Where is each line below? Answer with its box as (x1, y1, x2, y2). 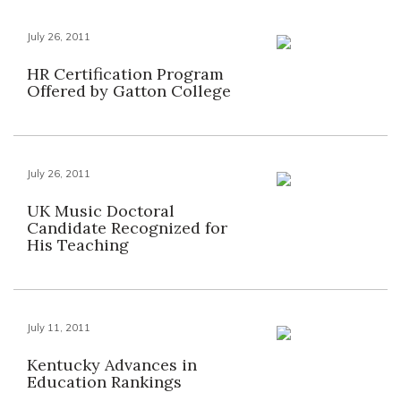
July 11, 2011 (27, 321, 90, 334)
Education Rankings (27, 371, 182, 392)
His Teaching (27, 235, 129, 255)
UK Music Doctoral (27, 200, 175, 221)
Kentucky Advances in (27, 354, 197, 375)
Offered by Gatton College (27, 81, 231, 101)
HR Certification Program (27, 64, 224, 84)
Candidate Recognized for (27, 218, 227, 238)
